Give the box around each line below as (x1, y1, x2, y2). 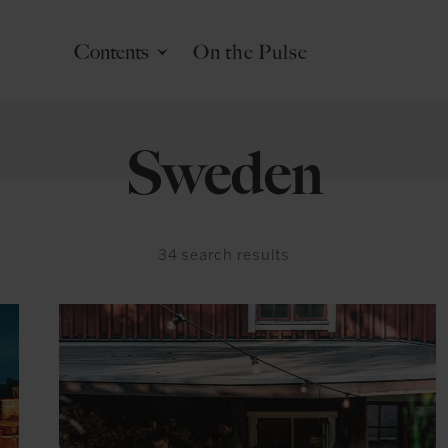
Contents (74, 40, 149, 64)
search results (181, 246, 290, 264)
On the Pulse (192, 40, 308, 64)
